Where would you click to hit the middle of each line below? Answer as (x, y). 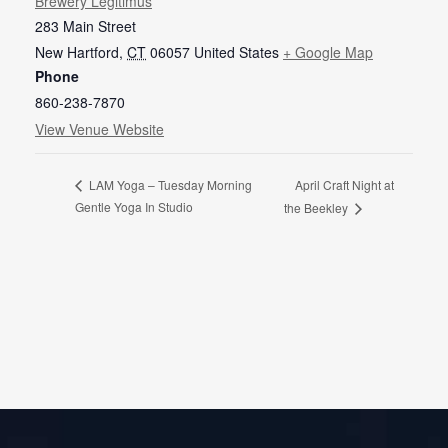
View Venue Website (99, 128)
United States (236, 51)
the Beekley (317, 208)
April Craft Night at (344, 184)
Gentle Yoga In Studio (134, 207)
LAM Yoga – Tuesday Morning (169, 185)
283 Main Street (85, 25)
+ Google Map (328, 51)
